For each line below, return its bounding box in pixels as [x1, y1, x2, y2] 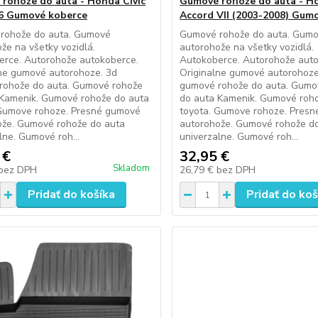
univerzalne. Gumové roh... [180, 130, 299, 143]
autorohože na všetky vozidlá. [180, 40, 314, 54]
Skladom [113, 162, 150, 175]
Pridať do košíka [27, 187, 115, 202]
